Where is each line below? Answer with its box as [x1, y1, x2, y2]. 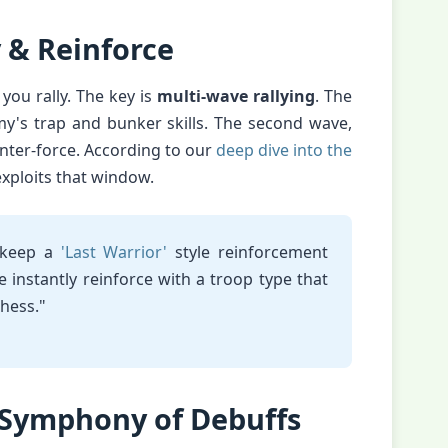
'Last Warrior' [60, 241, 168, 263]
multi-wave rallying [156, 85, 315, 107]
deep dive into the [215, 139, 353, 161]
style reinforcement [167, 241, 329, 263]
